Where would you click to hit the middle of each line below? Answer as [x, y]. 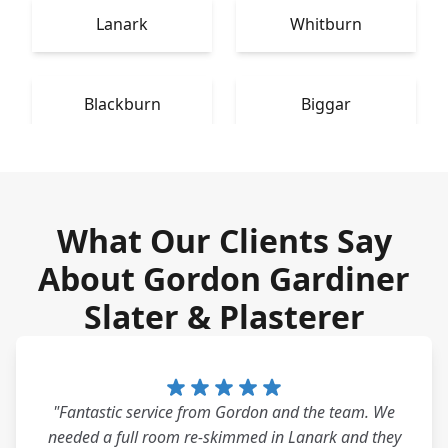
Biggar [326, 104]
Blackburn [122, 104]
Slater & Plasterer [224, 316]
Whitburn [326, 24]
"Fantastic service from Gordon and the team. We [224, 412]
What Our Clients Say [224, 240]
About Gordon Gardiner [224, 278]
